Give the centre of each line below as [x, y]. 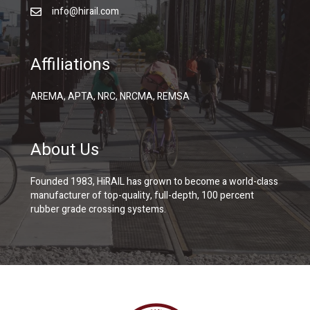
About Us [65, 150]
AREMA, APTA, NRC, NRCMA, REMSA [110, 97]
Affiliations [70, 65]
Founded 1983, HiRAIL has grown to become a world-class [154, 182]
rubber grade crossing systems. [98, 209]
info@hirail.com [85, 11]
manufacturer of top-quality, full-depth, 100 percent [142, 195]
